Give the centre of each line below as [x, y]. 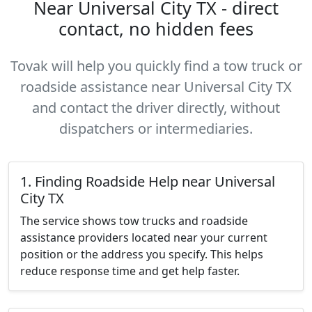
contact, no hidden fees [156, 29]
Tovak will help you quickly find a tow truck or [156, 66]
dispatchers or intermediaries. [156, 128]
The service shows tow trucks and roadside [134, 221]
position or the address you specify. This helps [142, 254]
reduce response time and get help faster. [130, 271]
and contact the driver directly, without [156, 108]
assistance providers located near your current [144, 237]
